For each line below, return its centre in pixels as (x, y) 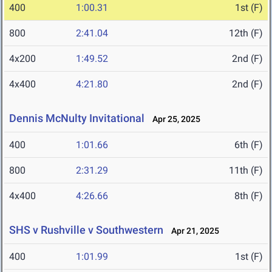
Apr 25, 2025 (174, 119)
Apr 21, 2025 (192, 231)
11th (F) (246, 171)
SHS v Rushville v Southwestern (86, 230)
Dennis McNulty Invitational (77, 118)
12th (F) (246, 33)
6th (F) (249, 145)
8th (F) (249, 196)
